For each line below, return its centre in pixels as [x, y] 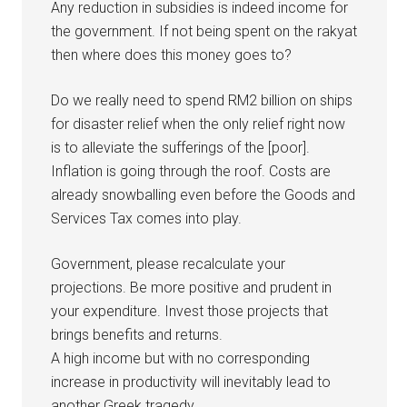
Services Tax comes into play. [147, 218]
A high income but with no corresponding [181, 358]
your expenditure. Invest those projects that [190, 311]
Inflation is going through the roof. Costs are [191, 171]
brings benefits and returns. [137, 335]
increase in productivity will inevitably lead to [191, 382]
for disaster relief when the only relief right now [199, 124]
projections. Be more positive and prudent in [192, 288]
